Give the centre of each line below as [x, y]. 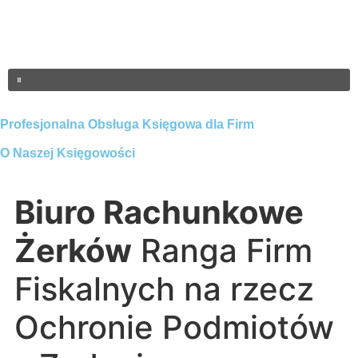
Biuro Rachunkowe [159, 212]
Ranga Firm [222, 250]
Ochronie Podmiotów [174, 327]
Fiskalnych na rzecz [164, 288]
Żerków [73, 250]
